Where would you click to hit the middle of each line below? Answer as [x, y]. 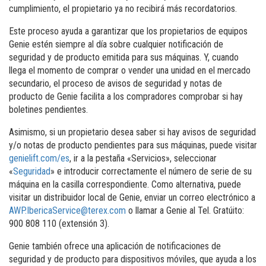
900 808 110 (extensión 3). [59, 223]
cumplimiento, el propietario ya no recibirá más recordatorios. [123, 8]
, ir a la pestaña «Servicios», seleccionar [143, 158]
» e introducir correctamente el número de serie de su [151, 171]
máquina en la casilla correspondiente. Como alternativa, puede [125, 184]
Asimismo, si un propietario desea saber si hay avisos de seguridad [132, 132]
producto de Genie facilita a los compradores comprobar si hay [126, 96]
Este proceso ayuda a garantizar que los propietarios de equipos [128, 31]
